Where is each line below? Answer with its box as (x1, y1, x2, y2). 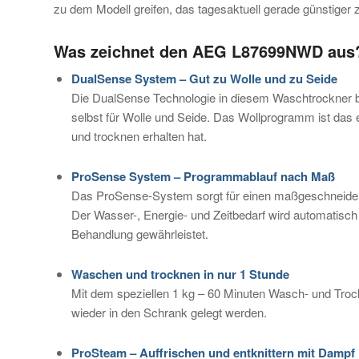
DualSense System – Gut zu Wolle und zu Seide (71, 69, 337, 87)
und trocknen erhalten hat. (71, 127, 207, 144)
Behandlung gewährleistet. (71, 224, 208, 242)
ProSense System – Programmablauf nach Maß (71, 167, 335, 185)
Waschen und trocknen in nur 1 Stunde (71, 264, 289, 283)
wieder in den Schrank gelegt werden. (71, 303, 267, 321)
